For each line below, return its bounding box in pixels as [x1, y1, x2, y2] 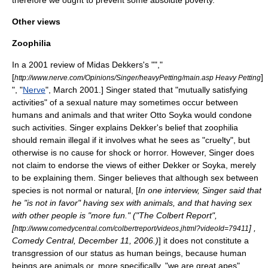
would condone [192, 109, 252, 120]
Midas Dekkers [87, 59, 143, 69]
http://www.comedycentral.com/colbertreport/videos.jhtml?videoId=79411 [14, 224, 249, 232]
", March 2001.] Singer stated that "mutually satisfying [45, 84, 248, 95]
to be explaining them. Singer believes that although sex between [12, 172, 258, 182]
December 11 [78, 235, 129, 245]
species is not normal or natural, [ [12, 185, 138, 195]
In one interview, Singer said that [138, 185, 261, 195]
